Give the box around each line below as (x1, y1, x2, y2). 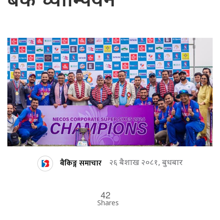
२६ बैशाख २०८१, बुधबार (109, 158, 183, 169)
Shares (97, 199, 119, 209)
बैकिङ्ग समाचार (59, 156, 102, 170)
